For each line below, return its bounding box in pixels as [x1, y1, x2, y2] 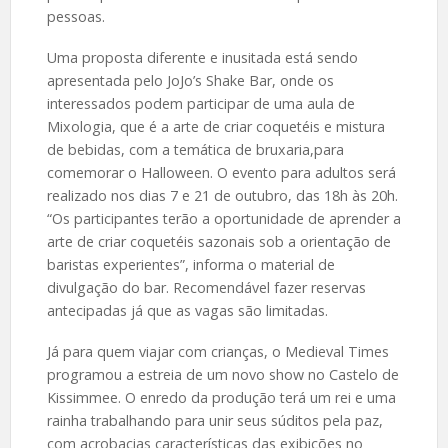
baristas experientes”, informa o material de [46, 255, 335, 275]
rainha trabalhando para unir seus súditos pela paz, [46, 411, 383, 431]
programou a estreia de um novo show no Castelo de [46, 365, 399, 385]
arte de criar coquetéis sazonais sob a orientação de [46, 232, 391, 252]
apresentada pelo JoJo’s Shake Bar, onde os [46, 71, 334, 91]
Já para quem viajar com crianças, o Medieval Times [46, 342, 389, 362]
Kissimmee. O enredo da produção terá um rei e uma [46, 388, 396, 408]
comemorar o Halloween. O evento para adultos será [46, 163, 396, 183]
